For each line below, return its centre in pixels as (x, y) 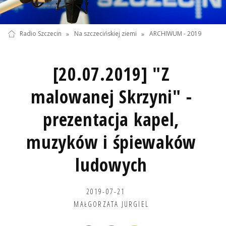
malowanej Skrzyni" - (111, 96)
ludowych (111, 164)
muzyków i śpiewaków (111, 142)
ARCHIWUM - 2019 (176, 34)
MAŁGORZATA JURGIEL (111, 204)
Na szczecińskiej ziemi (105, 34)
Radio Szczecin (40, 34)
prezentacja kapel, (111, 119)
